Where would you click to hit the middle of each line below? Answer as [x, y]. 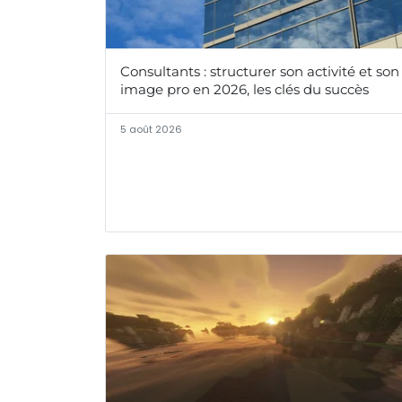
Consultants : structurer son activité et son [260, 72]
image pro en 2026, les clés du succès [245, 90]
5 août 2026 [151, 130]
